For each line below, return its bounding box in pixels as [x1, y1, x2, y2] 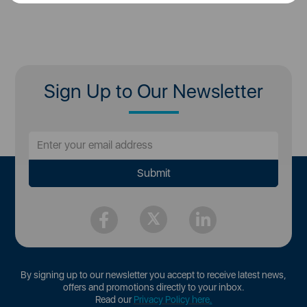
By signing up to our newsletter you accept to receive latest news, [21, 269, 286, 280]
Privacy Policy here [133, 293, 210, 305]
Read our [95, 293, 134, 305]
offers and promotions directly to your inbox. [62, 281, 245, 293]
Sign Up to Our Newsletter [44, 79, 263, 103]
